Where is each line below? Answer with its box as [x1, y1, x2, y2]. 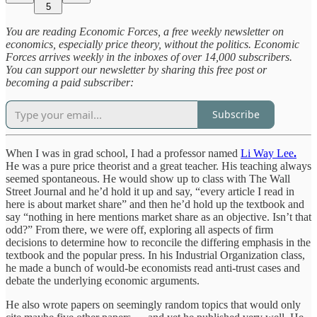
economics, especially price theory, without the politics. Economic [6, 38, 299, 50]
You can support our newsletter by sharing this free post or [6, 63, 267, 76]
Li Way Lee [241, 146, 294, 159]
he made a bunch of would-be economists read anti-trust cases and [6, 261, 300, 274]
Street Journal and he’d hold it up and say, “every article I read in [6, 185, 294, 197]
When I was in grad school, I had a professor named [6, 146, 241, 159]
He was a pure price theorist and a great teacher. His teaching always [6, 159, 311, 172]
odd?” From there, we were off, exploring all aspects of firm [6, 223, 273, 236]
